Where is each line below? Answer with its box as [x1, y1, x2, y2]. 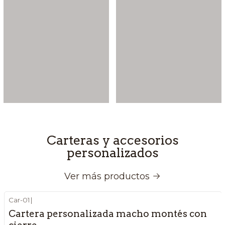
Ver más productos [64, 171, 150, 182]
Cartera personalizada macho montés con [8, 207, 207, 219]
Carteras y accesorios [46, 132, 179, 148]
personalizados [66, 145, 159, 160]
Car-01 [8, 195, 30, 204]
